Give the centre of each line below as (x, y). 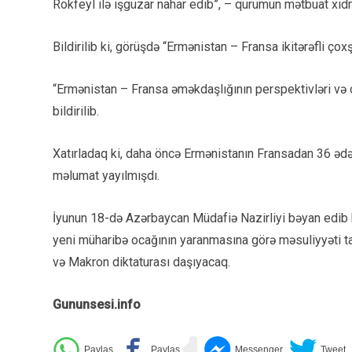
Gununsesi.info (97, 304)
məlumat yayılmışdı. (106, 175)
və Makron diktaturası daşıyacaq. (141, 262)
